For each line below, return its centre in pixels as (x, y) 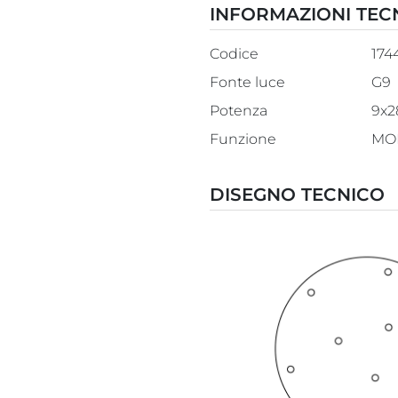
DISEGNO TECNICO (297, 194)
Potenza (238, 110)
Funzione (243, 139)
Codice (234, 53)
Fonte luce (247, 82)
